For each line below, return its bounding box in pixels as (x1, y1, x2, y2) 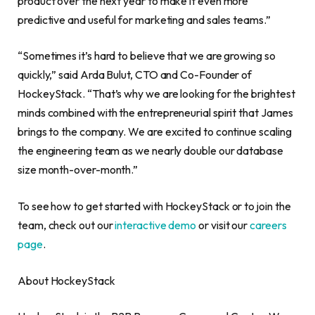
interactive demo (115, 218, 197, 233)
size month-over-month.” (18, 162, 139, 177)
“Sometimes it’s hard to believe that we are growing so (18, 49, 276, 63)
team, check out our (18, 218, 115, 233)
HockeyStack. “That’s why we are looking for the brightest (18, 86, 295, 101)
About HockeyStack (18, 273, 115, 288)
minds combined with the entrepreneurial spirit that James (18, 105, 293, 120)
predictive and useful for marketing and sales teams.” (18, 12, 271, 27)
